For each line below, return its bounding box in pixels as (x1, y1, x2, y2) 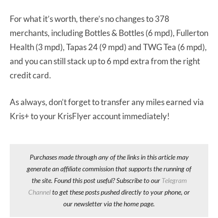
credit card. (10, 70, 51, 80)
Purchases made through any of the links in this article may (29, 152, 189, 161)
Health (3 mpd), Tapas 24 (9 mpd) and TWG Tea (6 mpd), (10, 41, 207, 52)
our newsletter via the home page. (63, 199, 155, 208)
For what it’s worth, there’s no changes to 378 (10, 13, 169, 24)
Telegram (161, 176, 187, 184)
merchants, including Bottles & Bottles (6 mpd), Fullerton (10, 27, 208, 38)
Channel (28, 187, 51, 196)
